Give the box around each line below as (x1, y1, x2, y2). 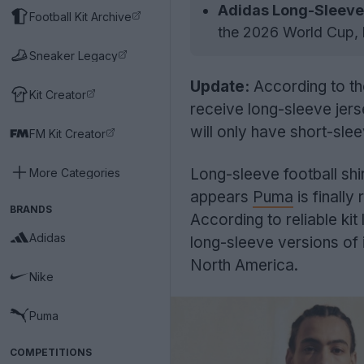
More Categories (29, 165, 120, 180)
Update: (190, 77, 249, 96)
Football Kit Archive (29, 9, 132, 24)
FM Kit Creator (29, 126, 106, 141)
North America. (190, 256, 298, 275)
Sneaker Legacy (29, 48, 118, 63)
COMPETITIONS (10, 346, 92, 358)
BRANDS (10, 203, 52, 215)
